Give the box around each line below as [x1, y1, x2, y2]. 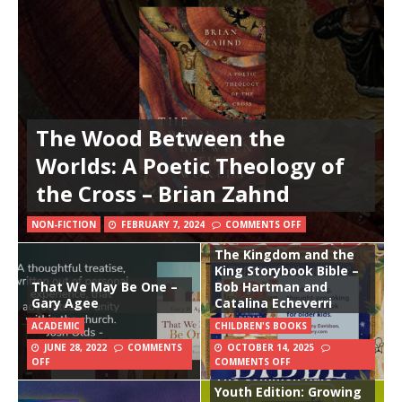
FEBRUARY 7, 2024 [121, 218, 205, 232]
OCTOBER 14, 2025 [227, 341, 314, 354]
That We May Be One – [31, 278, 178, 296]
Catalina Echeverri [214, 294, 332, 312]
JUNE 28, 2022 [44, 341, 107, 354]
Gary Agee [31, 294, 99, 312]
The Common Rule [214, 367, 332, 385]
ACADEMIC [31, 319, 80, 333]
